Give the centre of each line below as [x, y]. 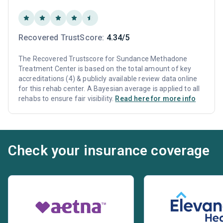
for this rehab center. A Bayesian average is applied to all [109, 88]
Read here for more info [156, 98]
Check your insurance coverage [109, 150]
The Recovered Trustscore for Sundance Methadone [103, 58]
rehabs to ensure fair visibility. [67, 98]
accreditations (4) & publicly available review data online [108, 78]
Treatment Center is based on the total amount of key [105, 68]
